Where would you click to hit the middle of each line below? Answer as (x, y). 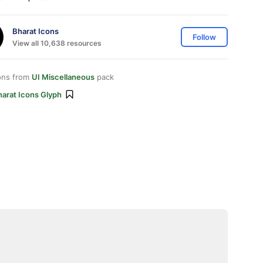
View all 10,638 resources (57, 43)
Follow (204, 37)
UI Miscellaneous (63, 77)
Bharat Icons (36, 31)
